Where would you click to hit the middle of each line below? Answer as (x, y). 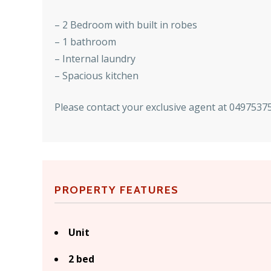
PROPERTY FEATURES (117, 190)
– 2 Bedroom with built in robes (126, 25)
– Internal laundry (95, 59)
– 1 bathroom (85, 42)
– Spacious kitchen (96, 76)
